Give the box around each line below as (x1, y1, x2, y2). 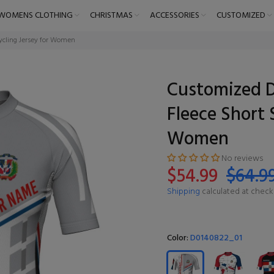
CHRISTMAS (89, 9, 133, 23)
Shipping (167, 185, 200, 199)
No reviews (221, 152, 263, 166)
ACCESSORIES (149, 9, 199, 23)
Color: (167, 231, 190, 245)
